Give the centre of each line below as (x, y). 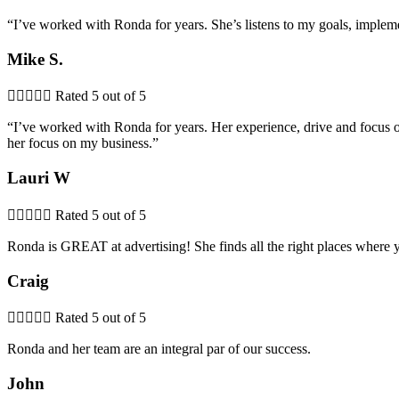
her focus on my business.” (83, 143)
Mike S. (35, 59)
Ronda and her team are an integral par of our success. (159, 349)
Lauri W (39, 178)
